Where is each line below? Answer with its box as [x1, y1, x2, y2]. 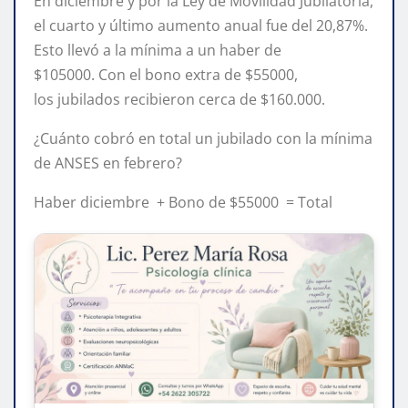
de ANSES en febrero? [34, 152, 182, 173]
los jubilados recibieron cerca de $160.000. [34, 88, 325, 109]
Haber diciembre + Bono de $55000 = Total [34, 191, 332, 212]
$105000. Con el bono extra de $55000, [34, 64, 298, 85]
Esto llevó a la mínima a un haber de [34, 39, 281, 60]
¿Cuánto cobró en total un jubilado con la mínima [34, 127, 372, 148]
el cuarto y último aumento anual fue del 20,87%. [34, 15, 368, 36]
